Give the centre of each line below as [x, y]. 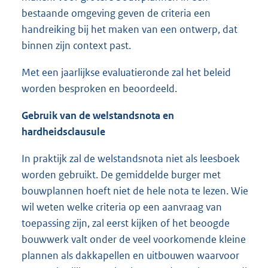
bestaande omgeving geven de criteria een [116, 13]
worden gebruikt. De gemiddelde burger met [121, 175]
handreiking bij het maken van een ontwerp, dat [130, 30]
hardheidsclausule [63, 132]
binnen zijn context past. [76, 46]
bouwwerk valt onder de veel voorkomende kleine [134, 240]
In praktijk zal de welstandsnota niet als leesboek [131, 159]
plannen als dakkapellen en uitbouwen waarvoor [130, 256]
